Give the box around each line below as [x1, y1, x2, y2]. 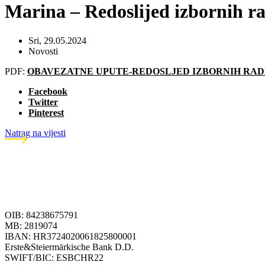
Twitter [28, 96, 58, 107]
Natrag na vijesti [5, 127, 66, 138]
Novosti [28, 46, 58, 56]
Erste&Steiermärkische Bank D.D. [5, 241, 134, 252]
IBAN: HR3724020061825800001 [5, 231, 137, 241]
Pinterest [28, 107, 64, 118]
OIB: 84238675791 [5, 209, 78, 220]
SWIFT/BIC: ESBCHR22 [5, 252, 104, 263]
